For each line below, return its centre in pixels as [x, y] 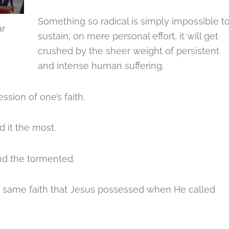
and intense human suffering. [101, 66]
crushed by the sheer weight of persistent [129, 51]
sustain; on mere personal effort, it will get [128, 36]
